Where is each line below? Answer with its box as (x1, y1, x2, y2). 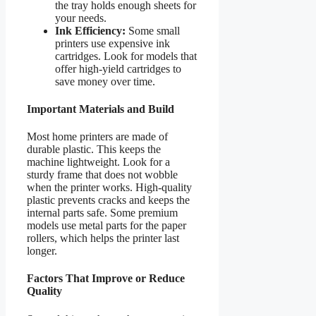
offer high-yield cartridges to (55, 62, 181, 75)
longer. (27, 245, 57, 257)
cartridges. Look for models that (55, 49, 197, 62)
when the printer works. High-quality (27, 181, 192, 194)
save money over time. (55, 75, 155, 87)
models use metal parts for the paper (27, 219, 186, 232)
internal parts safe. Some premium (27, 207, 178, 219)
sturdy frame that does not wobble (27, 169, 178, 181)
